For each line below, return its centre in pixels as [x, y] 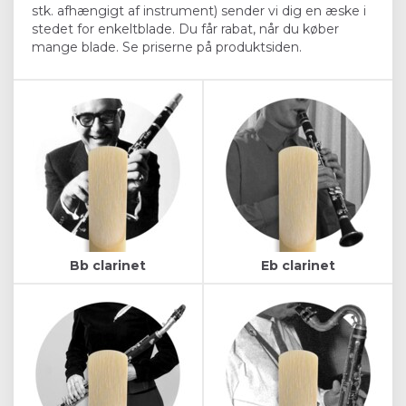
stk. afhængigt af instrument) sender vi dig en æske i [199, 10]
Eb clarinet [298, 265]
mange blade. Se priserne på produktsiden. [167, 47]
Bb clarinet [108, 265]
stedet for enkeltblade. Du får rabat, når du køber [185, 29]
